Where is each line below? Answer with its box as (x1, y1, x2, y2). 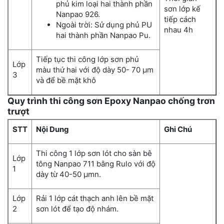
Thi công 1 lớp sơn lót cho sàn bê (36, 148, 152, 158)
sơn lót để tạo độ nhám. (36, 204, 118, 214)
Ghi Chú (164, 124, 192, 134)
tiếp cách (164, 14, 196, 24)
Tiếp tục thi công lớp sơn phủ (36, 54, 139, 64)
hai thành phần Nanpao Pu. (56, 30, 150, 40)
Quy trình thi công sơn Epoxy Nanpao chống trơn (7, 95, 215, 106)
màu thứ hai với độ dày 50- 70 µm (36, 65, 153, 75)
